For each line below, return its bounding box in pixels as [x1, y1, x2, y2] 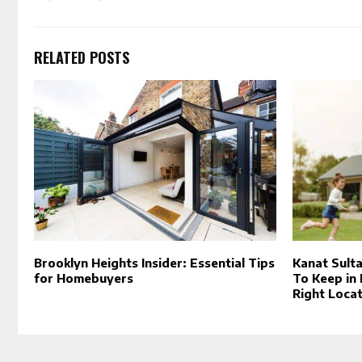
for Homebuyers [34, 271, 133, 286]
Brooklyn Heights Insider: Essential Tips [34, 255, 275, 271]
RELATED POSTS [34, 46, 129, 68]
